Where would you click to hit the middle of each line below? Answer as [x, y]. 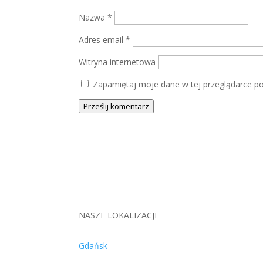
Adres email [102, 40]
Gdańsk [93, 246]
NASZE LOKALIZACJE [119, 215]
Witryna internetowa [117, 62]
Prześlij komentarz [117, 107]
